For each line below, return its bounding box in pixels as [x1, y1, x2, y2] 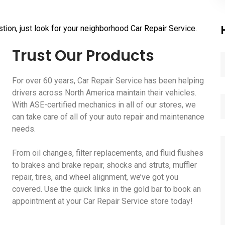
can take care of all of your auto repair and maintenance [12, 112, 204, 122]
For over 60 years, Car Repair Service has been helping [12, 76, 204, 85]
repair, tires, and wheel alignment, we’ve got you [12, 172, 178, 182]
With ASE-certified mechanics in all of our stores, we [12, 100, 196, 109]
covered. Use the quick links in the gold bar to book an [12, 184, 201, 194]
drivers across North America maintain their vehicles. [12, 88, 196, 97]
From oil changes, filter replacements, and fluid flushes [12, 148, 203, 158]
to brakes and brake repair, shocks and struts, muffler [12, 160, 197, 170]
